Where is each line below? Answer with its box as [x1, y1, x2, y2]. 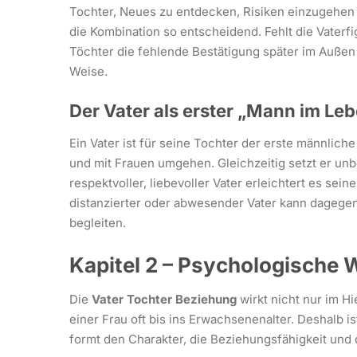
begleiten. [69, 215, 126, 230]
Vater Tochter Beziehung [92, 292, 237, 307]
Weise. [69, 64, 108, 79]
